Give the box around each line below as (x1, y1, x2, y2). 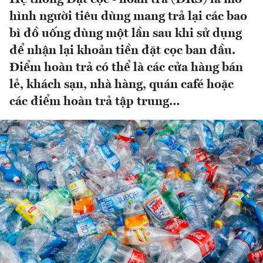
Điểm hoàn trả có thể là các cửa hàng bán (9, 62, 243, 75)
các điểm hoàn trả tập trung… (9, 96, 180, 109)
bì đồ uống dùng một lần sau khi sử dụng (9, 28, 242, 41)
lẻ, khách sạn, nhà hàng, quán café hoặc (9, 79, 234, 92)
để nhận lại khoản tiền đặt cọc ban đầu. (9, 45, 235, 58)
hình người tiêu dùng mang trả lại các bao (9, 11, 247, 23)
